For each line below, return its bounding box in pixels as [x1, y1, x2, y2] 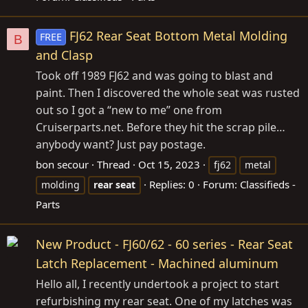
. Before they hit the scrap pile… [121, 120, 285, 135]
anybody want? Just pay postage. [36, 137, 206, 153]
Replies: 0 [149, 177, 195, 192]
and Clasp [36, 47, 93, 64]
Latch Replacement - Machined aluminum [36, 254, 278, 272]
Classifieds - [240, 177, 296, 192]
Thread [97, 157, 130, 172]
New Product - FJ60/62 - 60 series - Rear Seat [36, 235, 293, 252]
